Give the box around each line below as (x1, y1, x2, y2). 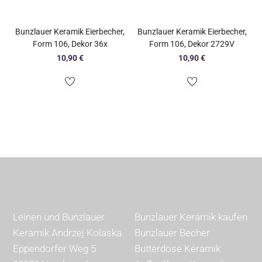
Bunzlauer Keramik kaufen (135, 211, 248, 223)
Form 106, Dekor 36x (32, 39, 108, 49)
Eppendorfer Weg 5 (13, 243, 96, 255)
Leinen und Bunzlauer (13, 211, 105, 223)
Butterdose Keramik (135, 243, 221, 255)
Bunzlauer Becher (135, 227, 211, 239)
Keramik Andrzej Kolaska (13, 227, 122, 239)
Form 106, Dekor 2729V (149, 39, 235, 49)
